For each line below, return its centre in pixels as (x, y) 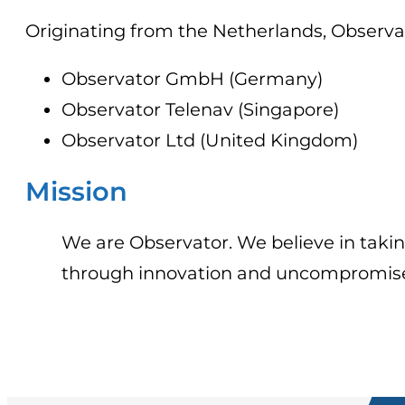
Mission (76, 192)
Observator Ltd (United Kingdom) (210, 141)
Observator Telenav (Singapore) (200, 110)
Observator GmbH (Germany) (192, 79)
